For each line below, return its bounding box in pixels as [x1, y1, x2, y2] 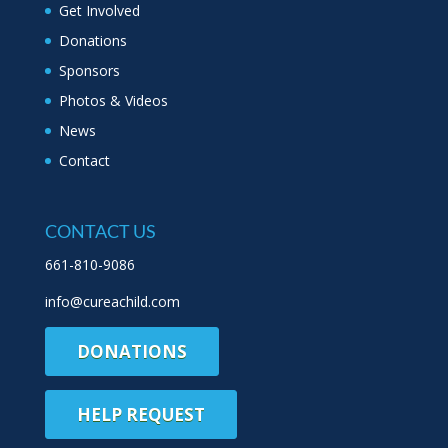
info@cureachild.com [44, 292, 180, 312]
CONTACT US [44, 220, 156, 243]
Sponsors [58, 60, 120, 80]
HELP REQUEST [76, 403, 205, 427]
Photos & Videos [58, 90, 168, 110]
